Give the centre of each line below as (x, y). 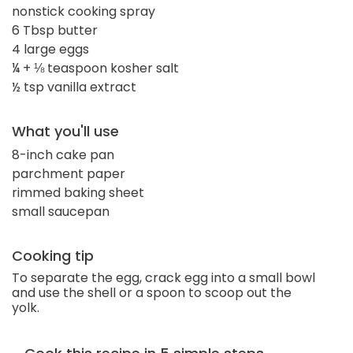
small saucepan (61, 211)
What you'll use (65, 131)
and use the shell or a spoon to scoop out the (152, 292)
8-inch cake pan (63, 154)
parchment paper (69, 173)
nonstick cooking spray (84, 11)
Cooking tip (53, 255)
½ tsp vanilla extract (74, 87)
